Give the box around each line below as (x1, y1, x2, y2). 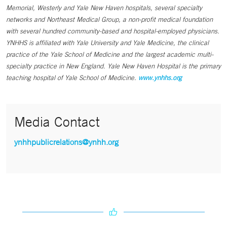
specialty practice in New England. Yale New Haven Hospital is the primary (6, 62, 221, 70)
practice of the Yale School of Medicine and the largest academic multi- (6, 50, 213, 59)
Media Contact (14, 113, 100, 130)
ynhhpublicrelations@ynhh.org (14, 137, 119, 147)
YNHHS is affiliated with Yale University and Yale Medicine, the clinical (6, 39, 209, 47)
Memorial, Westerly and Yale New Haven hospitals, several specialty (6, 4, 202, 12)
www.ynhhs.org (138, 73, 182, 82)
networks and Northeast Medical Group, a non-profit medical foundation (6, 15, 213, 24)
